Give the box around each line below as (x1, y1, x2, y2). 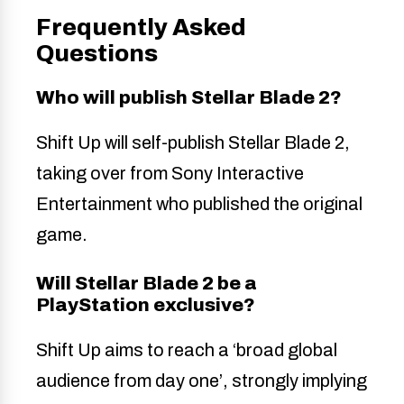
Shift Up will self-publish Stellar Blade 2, (36, 132, 350, 152)
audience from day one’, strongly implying (36, 370, 367, 390)
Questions (36, 41, 158, 67)
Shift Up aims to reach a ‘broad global (36, 339, 337, 360)
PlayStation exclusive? (36, 294, 255, 315)
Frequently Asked (36, 14, 246, 41)
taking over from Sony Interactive (36, 162, 304, 183)
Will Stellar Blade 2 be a (36, 272, 257, 293)
